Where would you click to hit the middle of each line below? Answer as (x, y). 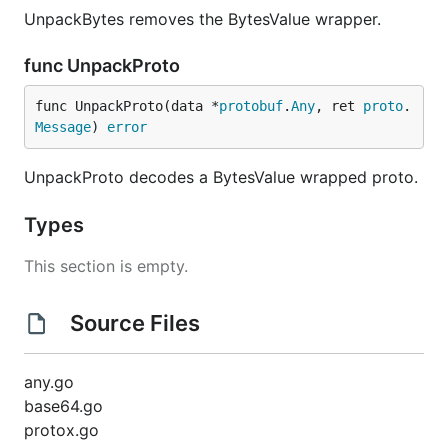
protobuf (251, 106)
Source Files (134, 323)
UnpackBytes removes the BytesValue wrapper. (202, 19)
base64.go (63, 406)
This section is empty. (106, 266)
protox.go (61, 430)
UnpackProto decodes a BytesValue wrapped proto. (221, 177)
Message (63, 127)
